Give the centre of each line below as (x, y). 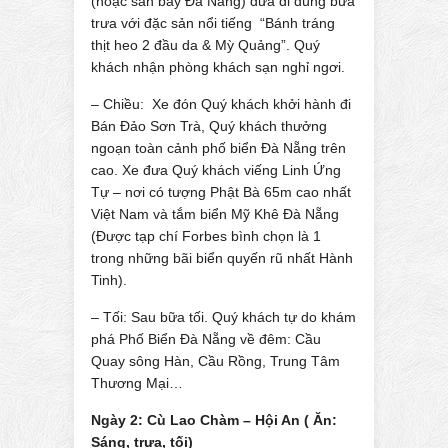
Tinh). (109, 279)
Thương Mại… (137, 382)
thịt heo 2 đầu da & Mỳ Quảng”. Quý (205, 44)
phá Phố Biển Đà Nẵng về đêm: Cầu (206, 338)
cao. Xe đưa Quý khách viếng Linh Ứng (216, 169)
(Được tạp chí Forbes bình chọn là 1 (206, 235)
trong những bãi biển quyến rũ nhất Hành (222, 257)
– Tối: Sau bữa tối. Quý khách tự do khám (223, 316)
